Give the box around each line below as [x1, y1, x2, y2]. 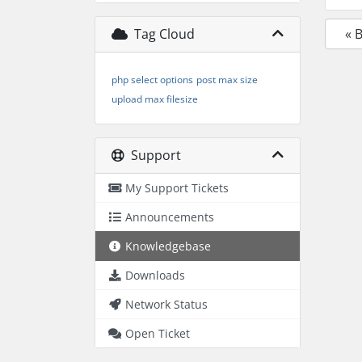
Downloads [125, 267, 185, 283]
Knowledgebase [125, 238, 211, 254]
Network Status [125, 297, 208, 312]
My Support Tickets [125, 180, 229, 196]
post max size [196, 73, 258, 86]
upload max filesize [112, 92, 198, 106]
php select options [112, 73, 193, 86]
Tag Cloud [128, 25, 195, 43]
